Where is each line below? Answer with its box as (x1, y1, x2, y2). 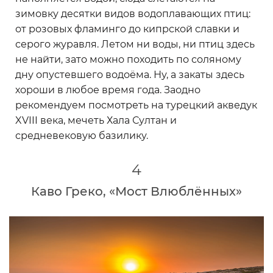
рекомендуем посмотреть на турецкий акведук (15, 99, 257, 112)
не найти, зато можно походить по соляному (15, 54, 241, 66)
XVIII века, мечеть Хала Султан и (15, 115, 177, 127)
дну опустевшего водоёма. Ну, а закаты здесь (15, 69, 244, 81)
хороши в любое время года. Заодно (15, 84, 200, 96)
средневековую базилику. (15, 130, 148, 142)
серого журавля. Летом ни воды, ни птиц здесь (15, 38, 255, 51)
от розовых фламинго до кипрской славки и (15, 23, 239, 35)
